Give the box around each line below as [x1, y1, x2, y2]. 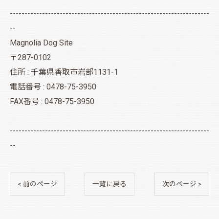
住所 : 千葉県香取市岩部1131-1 [10, 67, 118, 77]
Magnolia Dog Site [10, 38, 73, 47]
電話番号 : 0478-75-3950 [10, 82, 96, 91]
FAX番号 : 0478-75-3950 [10, 96, 94, 106]
